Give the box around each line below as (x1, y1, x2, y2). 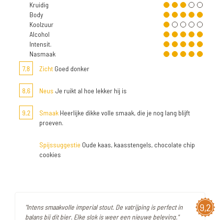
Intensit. (29, 40, 52, 49)
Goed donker (53, 64, 89, 73)
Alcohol (29, 30, 50, 39)
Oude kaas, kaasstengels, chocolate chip (81, 140, 195, 149)
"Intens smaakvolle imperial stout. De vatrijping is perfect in (25, 203, 183, 212)
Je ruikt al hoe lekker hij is (54, 86, 127, 95)
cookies (39, 150, 61, 159)
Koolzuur (29, 20, 54, 29)
